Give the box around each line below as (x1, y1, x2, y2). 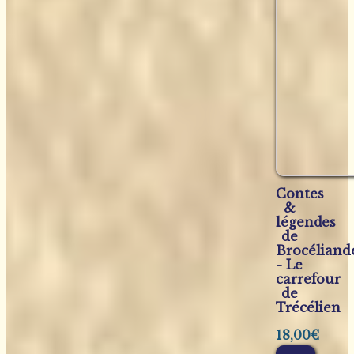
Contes (276, 186, 324, 202)
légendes (276, 214, 337, 231)
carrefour (276, 271, 341, 288)
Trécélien (276, 299, 341, 316)
